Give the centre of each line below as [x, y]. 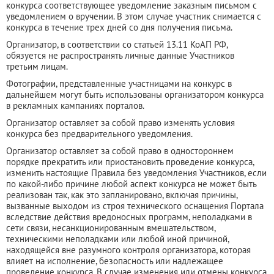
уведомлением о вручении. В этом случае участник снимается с [134, 16]
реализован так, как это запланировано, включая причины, [122, 194]
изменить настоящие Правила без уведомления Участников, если [136, 172]
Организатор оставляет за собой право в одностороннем [120, 150]
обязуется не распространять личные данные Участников [120, 55]
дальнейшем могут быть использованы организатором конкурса [135, 94]
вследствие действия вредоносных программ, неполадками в [129, 217]
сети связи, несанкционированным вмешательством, [111, 228]
